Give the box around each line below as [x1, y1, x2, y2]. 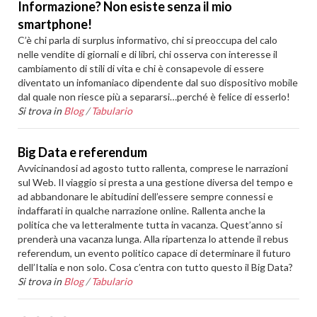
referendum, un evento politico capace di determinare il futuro [18, 247, 292, 259]
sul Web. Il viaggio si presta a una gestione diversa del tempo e [18, 176, 294, 188]
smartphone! [18, 16, 93, 32]
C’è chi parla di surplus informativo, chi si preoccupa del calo [18, 34, 278, 46]
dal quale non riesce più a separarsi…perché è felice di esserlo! [18, 91, 291, 103]
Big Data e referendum [18, 144, 148, 160]
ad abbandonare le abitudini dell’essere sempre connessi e [18, 190, 274, 202]
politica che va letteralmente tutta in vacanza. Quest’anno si [18, 219, 283, 231]
